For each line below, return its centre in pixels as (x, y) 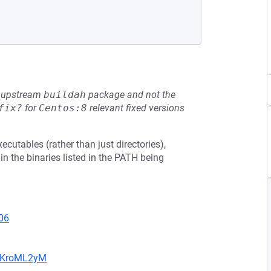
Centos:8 (63, 108)
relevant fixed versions (136, 108)
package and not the (131, 95)
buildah (65, 95)
